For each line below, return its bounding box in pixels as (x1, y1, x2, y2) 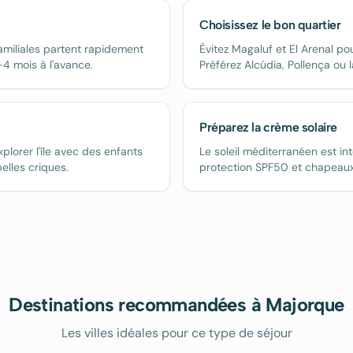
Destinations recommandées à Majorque (9, 293, 344, 316)
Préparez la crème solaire (199, 120, 337, 135)
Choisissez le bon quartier (199, 17, 341, 32)
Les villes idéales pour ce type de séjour (61, 325, 292, 341)
